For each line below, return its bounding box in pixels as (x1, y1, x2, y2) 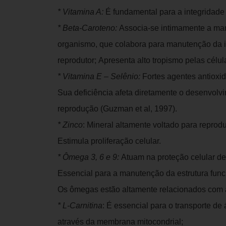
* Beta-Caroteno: (58, 24, 119, 32)
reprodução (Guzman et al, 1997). (58, 104, 177, 113)
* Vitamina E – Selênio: (58, 72, 142, 81)
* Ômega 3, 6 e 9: (58, 153, 121, 161)
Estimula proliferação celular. (58, 137, 161, 145)
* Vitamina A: (58, 8, 105, 16)
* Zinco (58, 121, 83, 129)
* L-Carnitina (58, 201, 102, 210)
